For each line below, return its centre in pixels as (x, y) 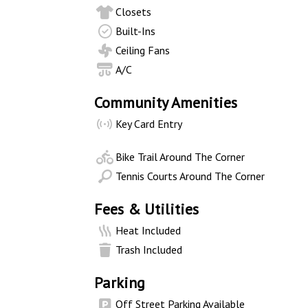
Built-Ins (136, 31)
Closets (134, 12)
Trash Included (149, 250)
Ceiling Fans (143, 50)
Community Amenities (166, 102)
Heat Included (148, 230)
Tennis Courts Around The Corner (190, 176)
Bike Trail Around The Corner (180, 157)
